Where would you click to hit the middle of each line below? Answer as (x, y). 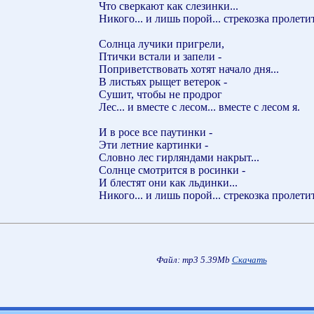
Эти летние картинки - (153, 144)
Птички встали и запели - (160, 56)
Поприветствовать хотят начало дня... (189, 69)
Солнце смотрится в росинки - (172, 170)
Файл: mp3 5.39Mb (194, 260)
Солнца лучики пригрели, (162, 43)
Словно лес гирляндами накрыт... (179, 157)
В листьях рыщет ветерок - (163, 81)
